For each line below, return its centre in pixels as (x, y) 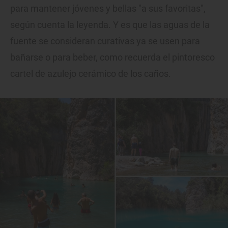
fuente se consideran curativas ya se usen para (105, 41)
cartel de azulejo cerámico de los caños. (91, 73)
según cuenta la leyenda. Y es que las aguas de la (110, 24)
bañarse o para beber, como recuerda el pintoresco (112, 57)
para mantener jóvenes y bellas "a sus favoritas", (108, 8)
